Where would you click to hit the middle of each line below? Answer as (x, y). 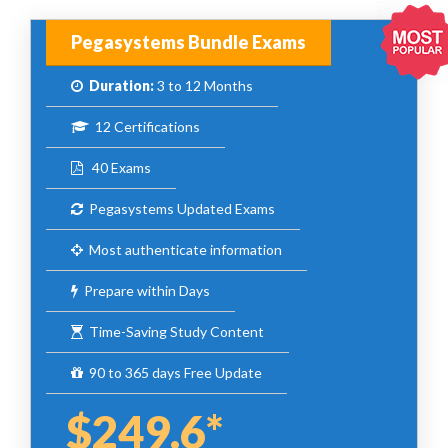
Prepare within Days (144, 291)
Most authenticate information (182, 250)
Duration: (121, 86)
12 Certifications (144, 127)
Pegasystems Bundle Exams (188, 42)
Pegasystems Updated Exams (179, 209)
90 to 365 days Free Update (172, 373)
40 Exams (117, 168)
